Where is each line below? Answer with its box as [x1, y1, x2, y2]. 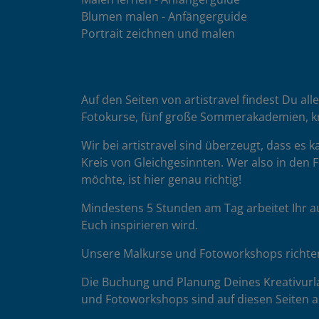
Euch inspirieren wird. [81, 216, 198, 233]
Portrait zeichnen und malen [81, 25, 235, 41]
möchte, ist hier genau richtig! [81, 171, 241, 187]
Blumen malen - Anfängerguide [81, 8, 247, 24]
